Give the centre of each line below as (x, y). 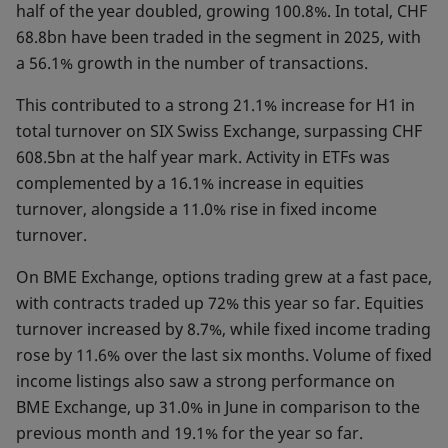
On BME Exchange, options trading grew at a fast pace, (224, 277)
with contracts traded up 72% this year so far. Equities (220, 303)
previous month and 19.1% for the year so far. (189, 433)
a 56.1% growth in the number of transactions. (194, 63)
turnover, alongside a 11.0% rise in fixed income (196, 209)
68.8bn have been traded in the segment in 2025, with (218, 37)
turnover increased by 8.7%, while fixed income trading (223, 329)
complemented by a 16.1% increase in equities (190, 183)
